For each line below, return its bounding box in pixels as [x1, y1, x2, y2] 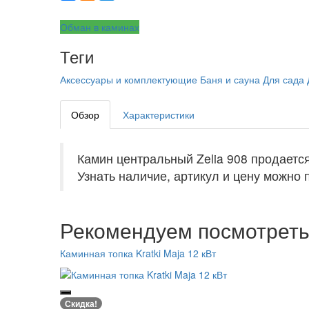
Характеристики [123, 108, 195, 122]
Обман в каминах [60, 20, 139, 34]
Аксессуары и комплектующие [60, 72, 197, 87]
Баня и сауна [200, 72, 260, 87]
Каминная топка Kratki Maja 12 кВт [60, 246, 216, 261]
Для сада [263, 72, 304, 87]
